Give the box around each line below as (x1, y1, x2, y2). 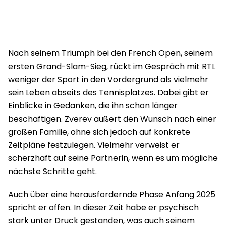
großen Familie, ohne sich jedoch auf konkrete (8, 126, 190, 138)
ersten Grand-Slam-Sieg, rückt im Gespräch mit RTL (8, 60, 215, 72)
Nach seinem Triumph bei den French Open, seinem (8, 47, 213, 59)
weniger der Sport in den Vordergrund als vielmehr (8, 73, 208, 85)
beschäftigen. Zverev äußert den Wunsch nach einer (8, 112, 216, 125)
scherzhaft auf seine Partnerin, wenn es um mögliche (8, 152, 218, 164)
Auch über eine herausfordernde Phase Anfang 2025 (8, 188, 215, 200)
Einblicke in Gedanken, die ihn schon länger (8, 99, 178, 111)
